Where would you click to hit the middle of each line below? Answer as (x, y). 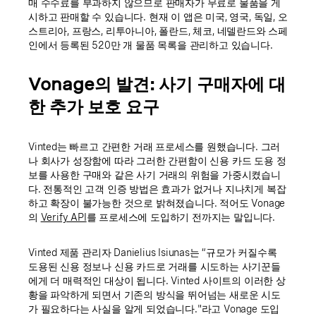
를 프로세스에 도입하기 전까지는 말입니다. (181, 217)
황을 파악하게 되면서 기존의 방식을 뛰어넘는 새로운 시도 (154, 294)
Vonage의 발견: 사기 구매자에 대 (157, 84)
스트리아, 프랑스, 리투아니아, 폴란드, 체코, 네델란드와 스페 (158, 31)
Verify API (63, 217)
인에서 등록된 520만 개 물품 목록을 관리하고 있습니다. (151, 45)
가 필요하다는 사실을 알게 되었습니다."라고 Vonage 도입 (154, 309)
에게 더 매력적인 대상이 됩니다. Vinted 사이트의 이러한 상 (157, 280)
